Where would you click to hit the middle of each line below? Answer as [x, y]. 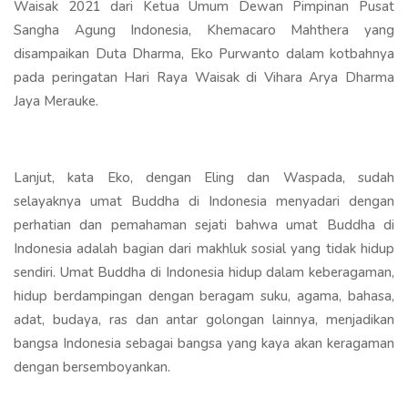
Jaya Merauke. [56, 101]
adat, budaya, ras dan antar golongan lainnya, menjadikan [204, 319]
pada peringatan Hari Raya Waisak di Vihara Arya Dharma [204, 77]
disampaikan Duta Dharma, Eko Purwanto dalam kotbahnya [204, 53]
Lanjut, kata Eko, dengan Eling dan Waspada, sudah [204, 177]
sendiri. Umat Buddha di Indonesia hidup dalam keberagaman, [204, 272]
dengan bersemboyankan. [92, 367]
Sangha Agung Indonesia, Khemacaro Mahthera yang [204, 30]
